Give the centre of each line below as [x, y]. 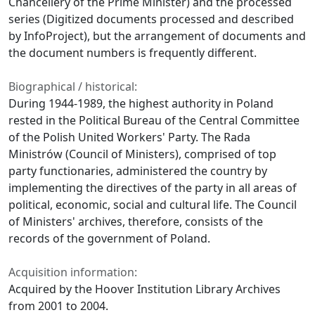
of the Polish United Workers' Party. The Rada [129, 137]
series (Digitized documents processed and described [151, 19]
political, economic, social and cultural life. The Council [153, 205]
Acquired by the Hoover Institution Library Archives [144, 289]
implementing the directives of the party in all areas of [153, 188]
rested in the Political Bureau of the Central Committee [154, 121]
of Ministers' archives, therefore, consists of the [136, 222]
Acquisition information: [73, 272]
